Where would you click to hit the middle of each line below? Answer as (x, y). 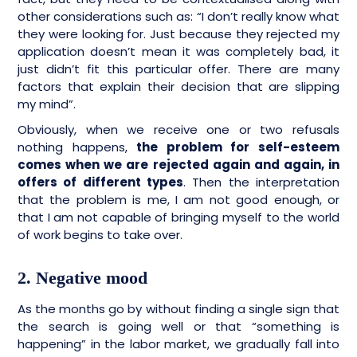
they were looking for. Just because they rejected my (178, 34)
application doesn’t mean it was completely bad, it (178, 52)
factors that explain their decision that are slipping (178, 87)
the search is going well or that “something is (178, 327)
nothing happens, (77, 147)
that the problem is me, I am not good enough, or (178, 200)
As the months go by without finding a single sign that (178, 309)
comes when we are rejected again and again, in (178, 165)
